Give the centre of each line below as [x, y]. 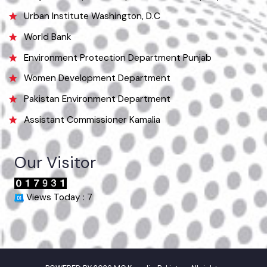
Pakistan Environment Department [100, 143]
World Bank [49, 79]
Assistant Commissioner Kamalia [95, 164]
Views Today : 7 [60, 245]
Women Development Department [100, 122]
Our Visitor [57, 209]
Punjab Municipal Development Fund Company [126, 37]
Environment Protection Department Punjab [121, 101]
